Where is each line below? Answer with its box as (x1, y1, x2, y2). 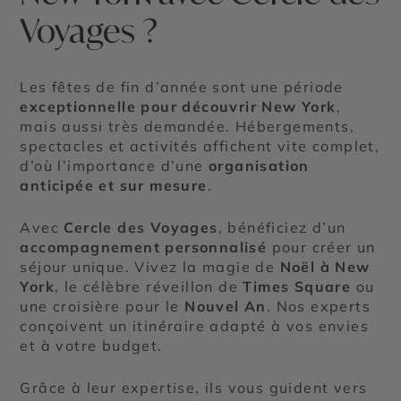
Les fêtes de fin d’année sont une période (20, 78, 344, 97)
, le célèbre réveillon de (55, 277, 243, 296)
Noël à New (279, 258, 371, 277)
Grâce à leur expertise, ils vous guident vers (20, 379, 368, 397)
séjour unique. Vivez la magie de (20, 258, 280, 277)
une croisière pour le (20, 297, 185, 316)
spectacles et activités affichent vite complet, (20, 137, 380, 156)
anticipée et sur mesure (20, 176, 208, 195)
